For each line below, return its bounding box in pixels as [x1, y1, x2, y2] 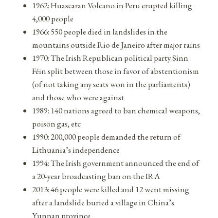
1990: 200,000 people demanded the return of [32, 131, 181, 142]
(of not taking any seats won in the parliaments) [32, 78, 190, 90]
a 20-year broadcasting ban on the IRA [32, 170, 160, 182]
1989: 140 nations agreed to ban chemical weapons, [32, 105, 200, 116]
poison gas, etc [32, 118, 81, 129]
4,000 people [32, 13, 73, 24]
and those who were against [32, 91, 124, 103]
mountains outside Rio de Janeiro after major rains [32, 39, 200, 50]
